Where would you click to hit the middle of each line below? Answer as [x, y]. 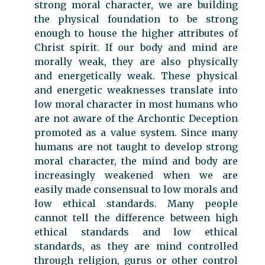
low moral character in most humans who [136, 104]
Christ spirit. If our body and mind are [136, 47]
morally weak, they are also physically [136, 61]
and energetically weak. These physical [136, 75]
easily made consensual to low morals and [136, 189]
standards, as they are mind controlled [136, 246]
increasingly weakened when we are [136, 175]
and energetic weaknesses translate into [136, 90]
